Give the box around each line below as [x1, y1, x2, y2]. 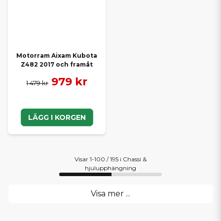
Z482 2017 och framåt [21, 60, 93, 68]
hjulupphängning [85, 164, 136, 172]
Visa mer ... [91, 188, 130, 198]
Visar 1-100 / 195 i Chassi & [74, 155, 147, 163]
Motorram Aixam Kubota [16, 51, 97, 59]
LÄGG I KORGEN [28, 113, 86, 122]
